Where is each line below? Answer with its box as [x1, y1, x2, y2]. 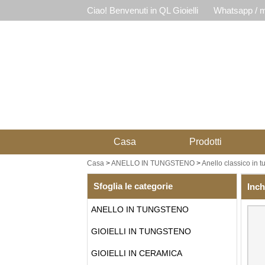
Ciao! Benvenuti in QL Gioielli [86, 5, 198, 15]
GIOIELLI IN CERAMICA [91, 248, 182, 258]
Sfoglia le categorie [93, 181, 173, 191]
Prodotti [189, 137, 222, 147]
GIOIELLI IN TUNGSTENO [91, 227, 191, 236]
